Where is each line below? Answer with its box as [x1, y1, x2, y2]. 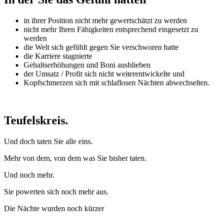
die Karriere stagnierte [24, 51, 92, 60]
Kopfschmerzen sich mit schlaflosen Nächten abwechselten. [24, 78, 210, 87]
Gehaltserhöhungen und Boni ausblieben [24, 60, 152, 69]
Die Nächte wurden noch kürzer [4, 204, 104, 213]
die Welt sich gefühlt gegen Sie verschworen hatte [24, 42, 179, 51]
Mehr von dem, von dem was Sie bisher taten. [4, 153, 147, 162]
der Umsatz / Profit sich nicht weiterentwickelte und [24, 69, 184, 78]
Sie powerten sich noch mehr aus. [4, 187, 109, 196]
